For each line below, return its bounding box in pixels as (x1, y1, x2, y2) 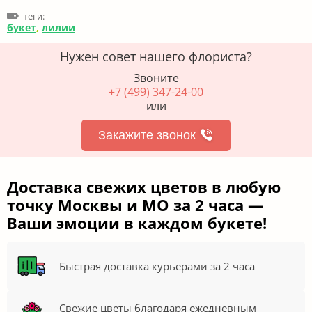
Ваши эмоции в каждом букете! (7, 212, 267, 233)
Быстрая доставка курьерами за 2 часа (59, 258, 255, 273)
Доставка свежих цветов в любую (7, 176, 281, 197)
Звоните (133, 70, 179, 86)
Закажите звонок (98, 128, 196, 142)
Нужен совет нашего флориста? (60, 48, 252, 65)
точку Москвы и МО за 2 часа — (7, 194, 263, 215)
